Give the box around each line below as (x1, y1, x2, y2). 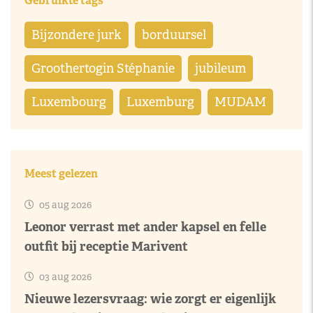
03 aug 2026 (37, 270, 92, 283)
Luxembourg (31, 94, 106, 110)
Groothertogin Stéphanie (31, 61, 175, 76)
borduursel (142, 27, 206, 43)
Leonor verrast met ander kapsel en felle (24, 219, 266, 235)
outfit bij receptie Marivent (24, 238, 188, 254)
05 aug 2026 (37, 198, 92, 211)
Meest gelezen (24, 166, 98, 181)
